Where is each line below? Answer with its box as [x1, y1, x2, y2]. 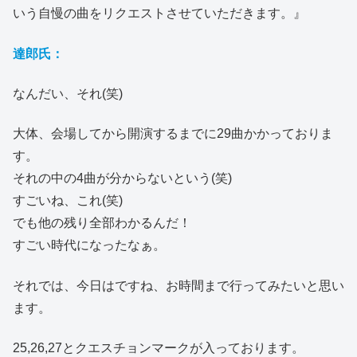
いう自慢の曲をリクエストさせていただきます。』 [13, 6, 306, 21]
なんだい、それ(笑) [13, 86, 123, 100]
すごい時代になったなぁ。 [13, 238, 166, 253]
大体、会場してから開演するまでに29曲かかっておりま [13, 127, 333, 141]
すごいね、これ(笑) [13, 194, 123, 208]
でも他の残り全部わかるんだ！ [13, 216, 191, 230]
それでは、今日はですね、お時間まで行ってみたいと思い [13, 278, 344, 292]
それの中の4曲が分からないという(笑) [13, 171, 232, 186]
